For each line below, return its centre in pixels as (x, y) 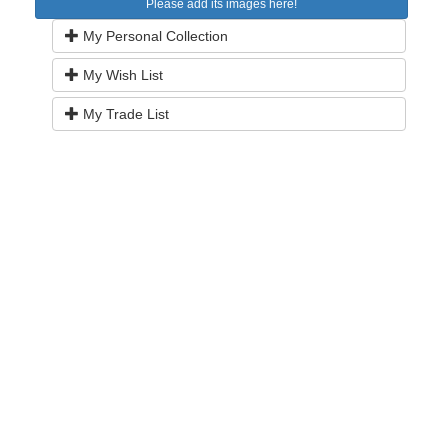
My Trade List (124, 114)
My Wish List (121, 75)
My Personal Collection (153, 36)
